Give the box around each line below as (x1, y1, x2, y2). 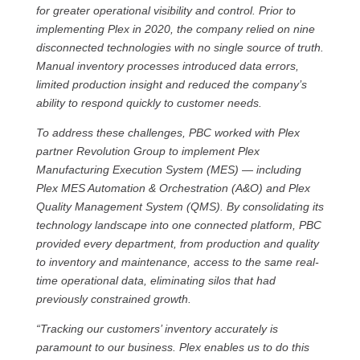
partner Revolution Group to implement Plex (35, 145, 260, 157)
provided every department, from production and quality (35, 237, 319, 250)
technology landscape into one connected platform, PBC (35, 219, 321, 231)
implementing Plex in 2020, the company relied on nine (35, 22, 315, 35)
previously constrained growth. (35, 292, 191, 305)
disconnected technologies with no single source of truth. (35, 41, 324, 54)
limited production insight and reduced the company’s (35, 78, 307, 91)
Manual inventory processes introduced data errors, (35, 59, 299, 72)
